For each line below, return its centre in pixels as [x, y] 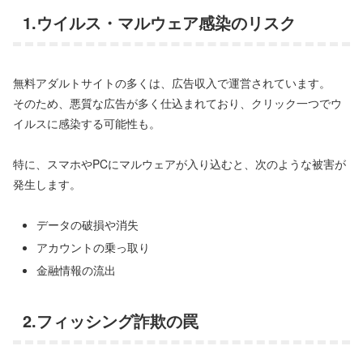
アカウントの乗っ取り [93, 247]
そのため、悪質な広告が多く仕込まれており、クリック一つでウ [177, 102]
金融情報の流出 [76, 269]
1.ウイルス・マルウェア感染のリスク [159, 23]
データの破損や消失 [87, 225]
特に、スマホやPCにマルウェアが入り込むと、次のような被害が [179, 163]
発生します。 [47, 184]
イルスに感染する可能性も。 [87, 123]
